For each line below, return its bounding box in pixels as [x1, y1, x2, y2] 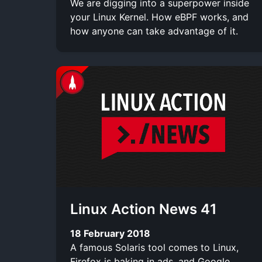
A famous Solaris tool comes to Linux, [70, 241, 239, 253]
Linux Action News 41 [70, 200, 217, 218]
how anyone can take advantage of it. [70, 25, 238, 37]
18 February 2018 [70, 227, 150, 239]
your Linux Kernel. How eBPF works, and [70, 11, 249, 23]
